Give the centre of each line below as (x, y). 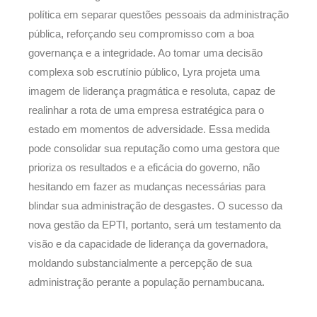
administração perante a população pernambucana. (146, 283)
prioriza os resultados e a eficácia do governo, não (144, 168)
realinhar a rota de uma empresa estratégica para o (146, 111)
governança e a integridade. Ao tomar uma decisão (145, 53)
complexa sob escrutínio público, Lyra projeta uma (144, 73)
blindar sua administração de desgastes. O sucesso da (155, 206)
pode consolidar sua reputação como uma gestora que (154, 149)
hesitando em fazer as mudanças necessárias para (147, 187)
